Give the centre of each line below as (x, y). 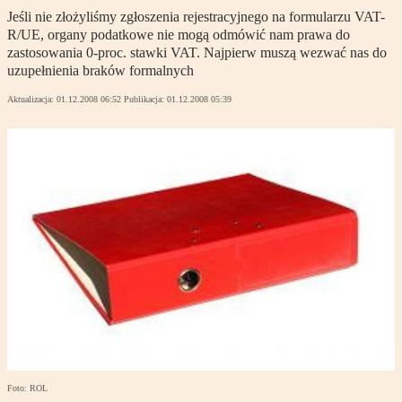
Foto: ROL (27, 389)
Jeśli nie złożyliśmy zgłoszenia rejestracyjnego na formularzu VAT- (196, 17)
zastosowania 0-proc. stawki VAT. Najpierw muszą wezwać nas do (197, 53)
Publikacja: (145, 100)
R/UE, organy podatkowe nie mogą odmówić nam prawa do (179, 35)
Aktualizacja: (32, 100)
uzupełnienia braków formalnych (100, 71)
